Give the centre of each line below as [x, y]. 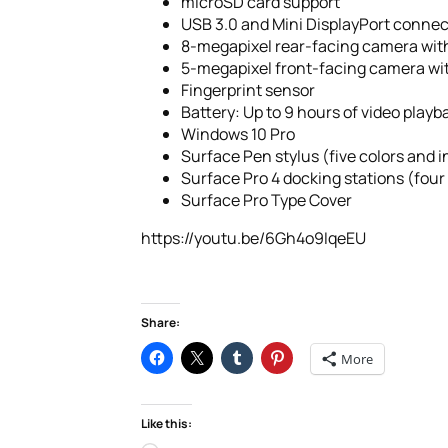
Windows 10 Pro [237, 134]
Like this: [166, 423]
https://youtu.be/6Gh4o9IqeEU [253, 238]
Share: [160, 322]
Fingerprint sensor [247, 90]
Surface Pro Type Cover [266, 200]
